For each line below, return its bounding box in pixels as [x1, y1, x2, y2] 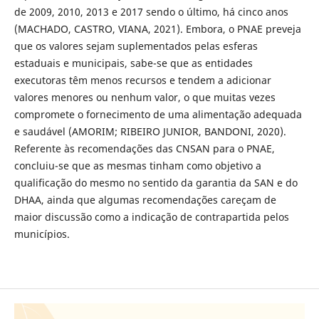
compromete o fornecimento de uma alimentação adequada [14, 107, 302, 121]
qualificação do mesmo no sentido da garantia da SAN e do [14, 175, 298, 189]
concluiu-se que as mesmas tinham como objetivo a [14, 158, 261, 172]
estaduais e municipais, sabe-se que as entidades [14, 56, 253, 70]
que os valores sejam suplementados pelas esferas [14, 38, 258, 53]
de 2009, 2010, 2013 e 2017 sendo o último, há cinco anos [14, 4, 288, 19]
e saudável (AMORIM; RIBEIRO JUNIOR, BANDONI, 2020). [14, 124, 286, 138]
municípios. [14, 226, 70, 241]
